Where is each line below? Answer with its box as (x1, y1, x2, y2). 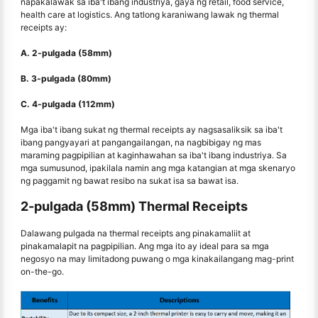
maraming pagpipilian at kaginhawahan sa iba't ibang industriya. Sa (21, 149, 287, 160)
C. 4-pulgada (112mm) (21, 98, 115, 109)
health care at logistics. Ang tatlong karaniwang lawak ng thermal (21, 9, 279, 20)
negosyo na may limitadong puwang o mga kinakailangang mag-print (21, 253, 294, 264)
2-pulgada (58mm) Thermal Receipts (21, 198, 248, 214)
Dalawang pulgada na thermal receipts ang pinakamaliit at (21, 227, 251, 238)
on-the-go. (21, 265, 64, 277)
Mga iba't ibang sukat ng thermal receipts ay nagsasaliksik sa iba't (21, 124, 283, 135)
